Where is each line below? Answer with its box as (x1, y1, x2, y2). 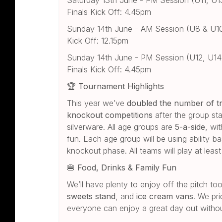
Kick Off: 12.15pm (67, 35, 129, 46)
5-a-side (175, 121, 206, 132)
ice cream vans (136, 191, 194, 201)
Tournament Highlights (76, 81, 165, 91)
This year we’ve (67, 98, 127, 108)
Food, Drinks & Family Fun (75, 162, 177, 172)
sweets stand (67, 191, 116, 201)
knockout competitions (67, 110, 153, 120)
